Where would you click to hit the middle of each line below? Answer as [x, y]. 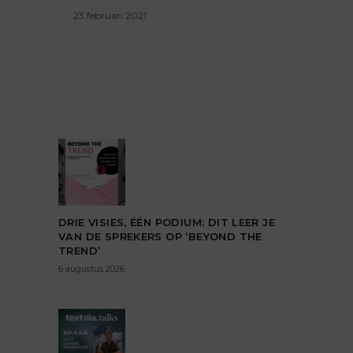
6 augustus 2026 [91, 268]
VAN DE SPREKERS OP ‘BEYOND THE [160, 236]
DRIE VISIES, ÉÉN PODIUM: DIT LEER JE [167, 222]
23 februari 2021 [110, 15]
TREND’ [80, 250]
